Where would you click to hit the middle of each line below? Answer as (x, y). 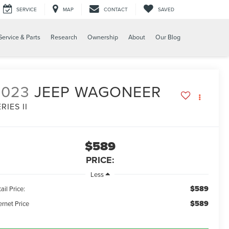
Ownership (103, 37)
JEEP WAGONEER (98, 92)
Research (64, 37)
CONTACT (116, 9)
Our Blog (168, 37)
